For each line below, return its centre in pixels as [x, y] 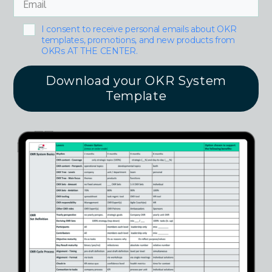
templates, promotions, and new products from [138, 40]
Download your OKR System [136, 80]
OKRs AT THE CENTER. [90, 51]
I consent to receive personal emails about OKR [139, 29]
